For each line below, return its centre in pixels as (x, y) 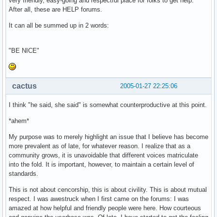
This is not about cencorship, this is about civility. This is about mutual (108, 190)
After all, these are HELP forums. (55, 10)
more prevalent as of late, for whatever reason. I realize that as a (100, 146)
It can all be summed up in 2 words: (59, 26)
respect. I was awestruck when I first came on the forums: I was (99, 199)
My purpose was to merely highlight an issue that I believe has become (108, 137)
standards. (23, 174)
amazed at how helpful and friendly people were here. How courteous (105, 208)
